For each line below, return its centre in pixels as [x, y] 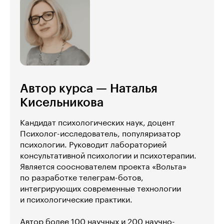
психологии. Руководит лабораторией [93, 145]
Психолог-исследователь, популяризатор [100, 134]
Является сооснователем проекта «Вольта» [103, 167]
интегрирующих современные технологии [100, 189]
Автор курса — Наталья [89, 89]
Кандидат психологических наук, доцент [97, 123]
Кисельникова [62, 103]
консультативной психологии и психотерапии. [108, 156]
